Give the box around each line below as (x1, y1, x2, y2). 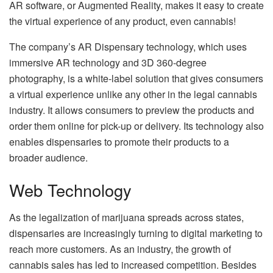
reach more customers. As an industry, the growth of (9, 242, 231, 257)
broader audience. (9, 150, 88, 165)
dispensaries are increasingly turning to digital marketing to (9, 226, 263, 241)
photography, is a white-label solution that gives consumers (9, 71, 263, 85)
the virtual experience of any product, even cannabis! (9, 13, 236, 28)
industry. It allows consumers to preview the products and (9, 102, 254, 117)
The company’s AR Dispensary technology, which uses (9, 39, 247, 54)
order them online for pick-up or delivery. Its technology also (9, 118, 264, 133)
